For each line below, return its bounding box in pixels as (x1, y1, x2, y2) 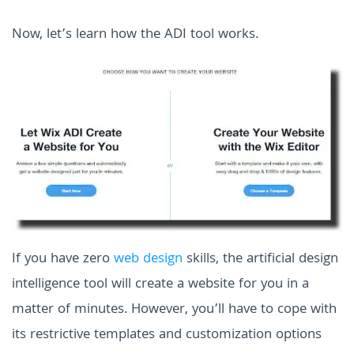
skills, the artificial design (183, 248, 338, 272)
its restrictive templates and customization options (12, 324, 322, 348)
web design (114, 248, 183, 272)
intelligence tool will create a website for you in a (12, 273, 309, 297)
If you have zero (12, 248, 114, 272)
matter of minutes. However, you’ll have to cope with (12, 299, 337, 322)
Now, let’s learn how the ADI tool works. (12, 23, 258, 47)
